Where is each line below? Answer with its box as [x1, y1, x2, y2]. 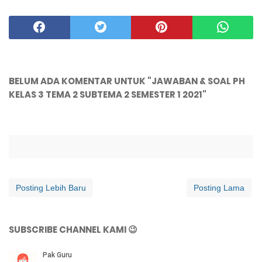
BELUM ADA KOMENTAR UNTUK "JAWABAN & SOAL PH [9, 74, 245, 87]
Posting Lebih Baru [16, 182, 86, 192]
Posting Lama [194, 182, 244, 192]
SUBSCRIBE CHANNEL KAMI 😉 [9, 223, 137, 236]
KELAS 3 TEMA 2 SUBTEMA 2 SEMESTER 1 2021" [9, 88, 206, 101]
